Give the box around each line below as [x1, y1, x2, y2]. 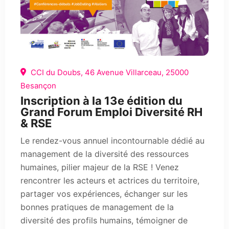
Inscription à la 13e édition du [20, 94, 182, 108]
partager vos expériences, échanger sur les [20, 189, 188, 199]
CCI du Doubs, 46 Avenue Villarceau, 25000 [29, 67, 189, 78]
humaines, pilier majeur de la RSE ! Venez [20, 162, 179, 173]
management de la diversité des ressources [20, 149, 189, 159]
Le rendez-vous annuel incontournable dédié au [20, 135, 204, 146]
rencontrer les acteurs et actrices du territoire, [20, 175, 199, 186]
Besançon [20, 81, 56, 91]
